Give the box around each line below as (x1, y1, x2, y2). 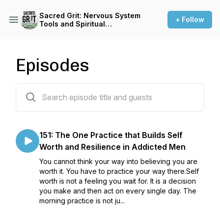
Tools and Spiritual (39, 20, 105, 28)
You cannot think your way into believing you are (39, 157, 197, 165)
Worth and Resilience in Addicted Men (39, 142, 186, 152)
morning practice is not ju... (39, 196, 125, 205)
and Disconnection (39, 45, 105, 53)
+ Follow (175, 15, 204, 24)
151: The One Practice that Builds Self (39, 130, 183, 140)
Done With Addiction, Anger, (39, 36, 136, 45)
